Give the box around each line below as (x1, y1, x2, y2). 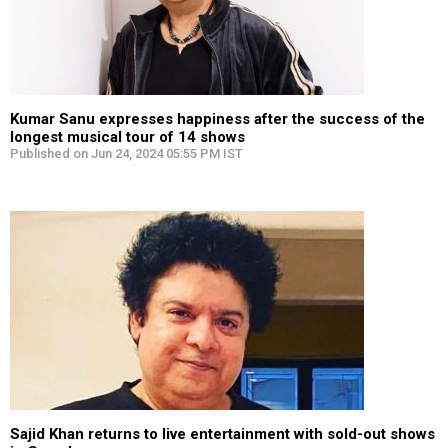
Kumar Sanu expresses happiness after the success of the (10, 110, 425, 128)
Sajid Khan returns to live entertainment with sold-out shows (10, 425, 435, 443)
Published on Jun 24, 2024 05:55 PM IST (10, 146, 243, 161)
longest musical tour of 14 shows (10, 128, 245, 146)
